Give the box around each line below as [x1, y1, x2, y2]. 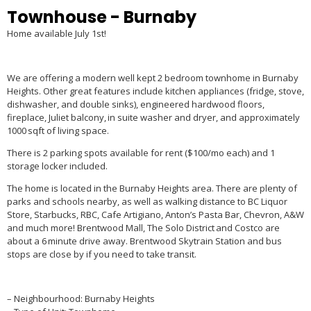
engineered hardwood [140, 98, 235, 111]
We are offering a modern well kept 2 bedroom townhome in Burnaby [6, 72, 299, 85]
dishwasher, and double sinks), [6, 98, 140, 111]
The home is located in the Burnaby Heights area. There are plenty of [6, 182, 297, 195]
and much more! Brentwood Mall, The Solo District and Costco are [6, 221, 280, 235]
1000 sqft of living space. [6, 124, 111, 137]
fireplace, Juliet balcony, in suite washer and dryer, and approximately [6, 111, 300, 124]
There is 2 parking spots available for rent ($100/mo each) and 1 [6, 146, 275, 160]
